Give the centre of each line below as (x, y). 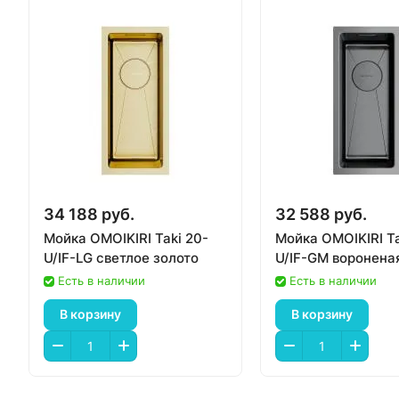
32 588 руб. (321, 214)
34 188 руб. (89, 214)
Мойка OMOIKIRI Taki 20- (126, 238)
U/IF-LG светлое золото (121, 257)
